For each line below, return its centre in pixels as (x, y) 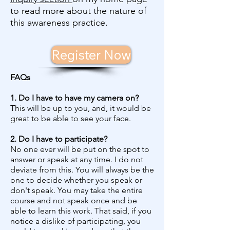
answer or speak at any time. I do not (77, 159)
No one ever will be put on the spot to (80, 149)
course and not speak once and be (74, 200)
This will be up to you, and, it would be (81, 108)
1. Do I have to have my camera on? (74, 98)
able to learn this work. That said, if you (81, 211)
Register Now (91, 55)
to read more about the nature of (78, 11)
